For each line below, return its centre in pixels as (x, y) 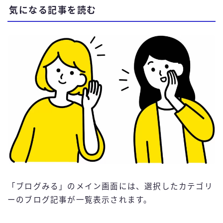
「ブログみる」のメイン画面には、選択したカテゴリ (110, 187)
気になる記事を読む (53, 11)
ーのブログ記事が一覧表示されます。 (80, 200)
